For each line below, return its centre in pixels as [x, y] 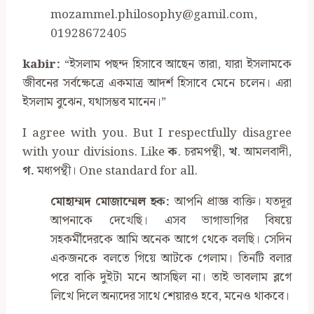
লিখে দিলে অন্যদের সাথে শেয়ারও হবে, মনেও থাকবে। [170, 297]
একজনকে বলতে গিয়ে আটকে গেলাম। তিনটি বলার [171, 259]
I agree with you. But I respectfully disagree [157, 134]
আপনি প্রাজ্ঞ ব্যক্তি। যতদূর [231, 202]
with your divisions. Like [95, 152]
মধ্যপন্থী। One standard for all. [116, 171]
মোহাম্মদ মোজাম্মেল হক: [110, 202]
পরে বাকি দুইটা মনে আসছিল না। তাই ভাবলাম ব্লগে [171, 278]
